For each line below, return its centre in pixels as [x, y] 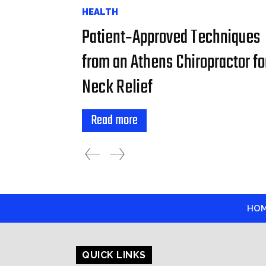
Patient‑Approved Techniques [171, 37]
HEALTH [100, 12]
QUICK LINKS [114, 255]
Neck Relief [117, 87]
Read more [114, 120]
